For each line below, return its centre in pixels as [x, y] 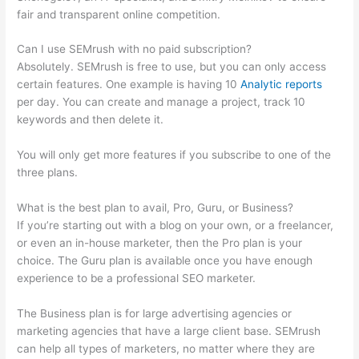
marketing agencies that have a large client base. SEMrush [169, 331]
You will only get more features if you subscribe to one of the [174, 155]
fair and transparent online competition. [119, 14]
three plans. [48, 173]
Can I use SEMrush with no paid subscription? [135, 49]
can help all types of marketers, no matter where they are [166, 349]
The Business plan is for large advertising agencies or [155, 314]
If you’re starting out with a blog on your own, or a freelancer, [175, 226]
